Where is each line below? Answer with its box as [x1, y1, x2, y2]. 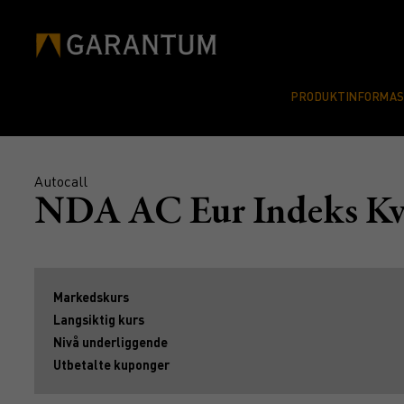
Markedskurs [53, 289, 129, 305]
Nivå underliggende [53, 334, 168, 350]
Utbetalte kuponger [53, 356, 170, 372]
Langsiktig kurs [53, 311, 144, 327]
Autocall [34, 171, 87, 190]
